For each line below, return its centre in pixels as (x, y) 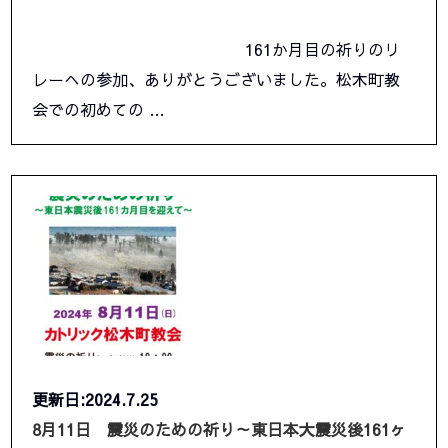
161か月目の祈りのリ (216, 49)
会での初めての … (99, 109)
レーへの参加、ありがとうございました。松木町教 (216, 79)
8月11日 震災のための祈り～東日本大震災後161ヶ (219, 429)
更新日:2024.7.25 (95, 399)
